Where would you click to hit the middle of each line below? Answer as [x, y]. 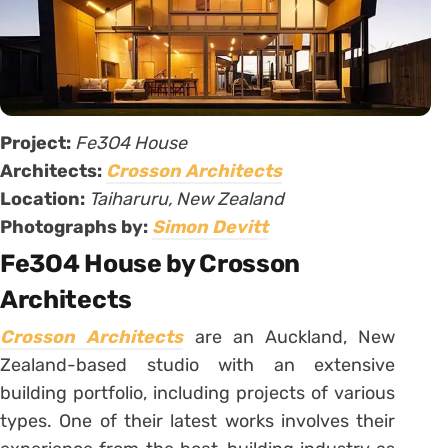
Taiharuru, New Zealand [186, 199]
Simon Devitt [210, 227]
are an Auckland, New [295, 337]
